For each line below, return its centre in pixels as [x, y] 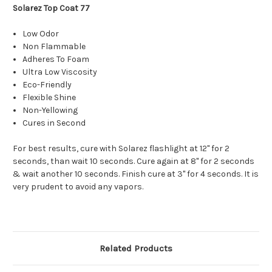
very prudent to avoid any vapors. [78, 187]
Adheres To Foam [56, 59]
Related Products [136, 249]
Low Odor [41, 34]
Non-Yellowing [50, 110]
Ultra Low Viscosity [60, 72]
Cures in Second [54, 123]
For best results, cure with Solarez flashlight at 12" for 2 [121, 149]
